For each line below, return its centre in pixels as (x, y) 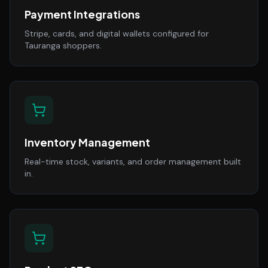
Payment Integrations (82, 14)
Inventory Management (87, 142)
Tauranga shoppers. (63, 45)
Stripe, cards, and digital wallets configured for (117, 33)
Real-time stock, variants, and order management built (133, 162)
